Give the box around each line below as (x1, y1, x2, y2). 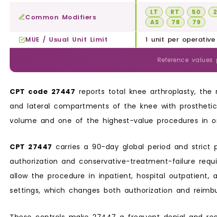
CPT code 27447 (10, 86, 75, 96)
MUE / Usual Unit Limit (25, 35, 108, 45)
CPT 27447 (10, 142, 52, 152)
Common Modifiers (25, 12, 96, 22)
